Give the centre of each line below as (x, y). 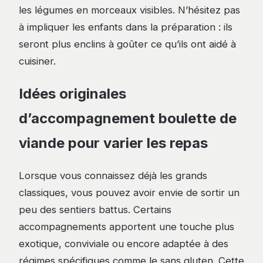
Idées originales (73, 94)
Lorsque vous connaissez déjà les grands (113, 176)
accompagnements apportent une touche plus (127, 227)
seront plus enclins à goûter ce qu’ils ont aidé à (127, 44)
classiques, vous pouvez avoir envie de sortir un (129, 193)
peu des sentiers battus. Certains (95, 210)
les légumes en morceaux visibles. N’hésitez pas (129, 10)
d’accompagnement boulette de (128, 119)
